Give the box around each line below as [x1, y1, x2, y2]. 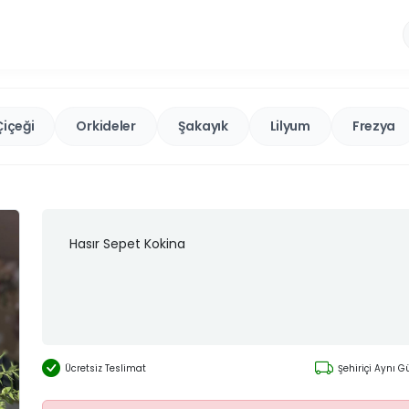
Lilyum [269, 117, 310, 135]
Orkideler [76, 117, 136, 135]
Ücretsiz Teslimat [65, 361, 146, 375]
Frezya [351, 117, 396, 135]
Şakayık [177, 117, 228, 135]
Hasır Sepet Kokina [69, 235, 185, 253]
